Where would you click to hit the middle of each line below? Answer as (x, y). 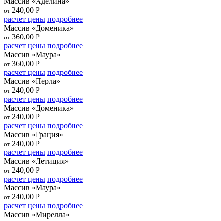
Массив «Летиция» (36, 161)
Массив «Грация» (34, 134)
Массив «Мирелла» (37, 214)
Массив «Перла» (32, 81)
